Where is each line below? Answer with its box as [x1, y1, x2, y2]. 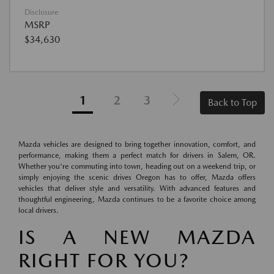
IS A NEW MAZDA [18, 225, 256, 250]
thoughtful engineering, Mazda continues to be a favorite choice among [18, 195, 256, 204]
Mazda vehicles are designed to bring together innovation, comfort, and [18, 140, 256, 149]
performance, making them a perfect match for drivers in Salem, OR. [18, 151, 256, 160]
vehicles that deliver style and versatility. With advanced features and [18, 184, 256, 193]
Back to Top [208, 97, 257, 109]
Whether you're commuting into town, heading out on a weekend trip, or [18, 162, 256, 171]
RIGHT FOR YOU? [18, 248, 190, 273]
